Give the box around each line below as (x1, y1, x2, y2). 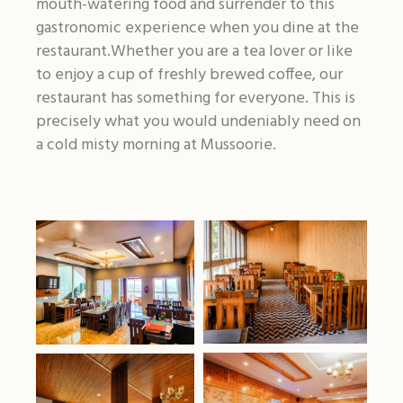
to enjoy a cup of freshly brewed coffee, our (35, 62, 343, 88)
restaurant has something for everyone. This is (35, 85, 355, 112)
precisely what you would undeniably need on (35, 109, 361, 135)
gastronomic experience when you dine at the (35, 15, 359, 41)
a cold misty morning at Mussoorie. (35, 132, 276, 158)
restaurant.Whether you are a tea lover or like (35, 39, 353, 65)
